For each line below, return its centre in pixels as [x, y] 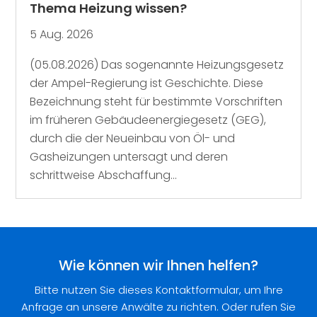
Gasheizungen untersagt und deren [129, 156]
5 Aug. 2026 [62, 34]
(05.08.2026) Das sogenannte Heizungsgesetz [157, 64]
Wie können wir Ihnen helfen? [158, 265]
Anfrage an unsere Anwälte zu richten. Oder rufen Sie [158, 306]
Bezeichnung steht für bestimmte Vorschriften [156, 101]
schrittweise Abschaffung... [104, 175]
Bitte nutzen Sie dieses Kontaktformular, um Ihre [158, 289]
